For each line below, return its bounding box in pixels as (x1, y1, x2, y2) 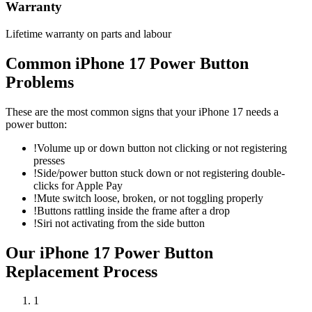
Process (99, 262, 157, 281)
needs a (243, 105, 279, 118)
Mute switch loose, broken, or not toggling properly (37, 192, 263, 204)
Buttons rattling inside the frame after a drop (37, 204, 230, 217)
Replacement (6, 262, 99, 281)
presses (33, 154, 65, 166)
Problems (6, 72, 74, 91)
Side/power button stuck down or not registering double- (37, 166, 285, 179)
